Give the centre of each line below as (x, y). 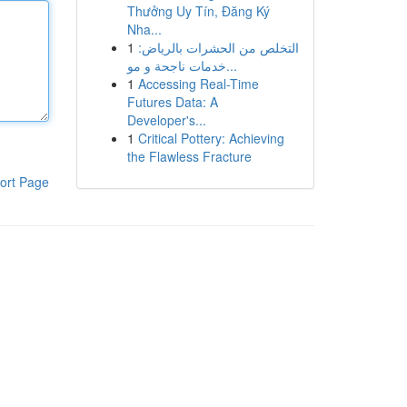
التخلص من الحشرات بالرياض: (218, 47)
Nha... (144, 29)
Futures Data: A (172, 102)
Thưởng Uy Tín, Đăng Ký (198, 11)
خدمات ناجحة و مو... (231, 65)
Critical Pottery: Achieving (211, 138)
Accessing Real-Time (198, 84)
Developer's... (166, 120)
